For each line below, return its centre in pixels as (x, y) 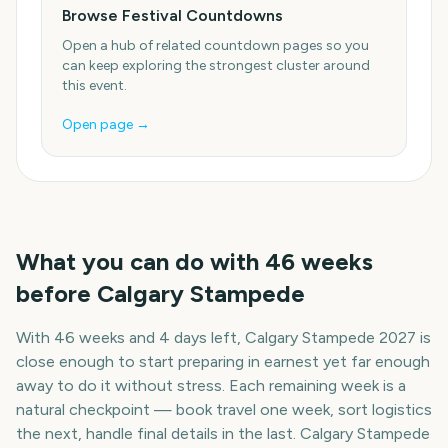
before (56, 293)
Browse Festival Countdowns (172, 15)
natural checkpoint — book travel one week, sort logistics (224, 409)
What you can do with (140, 261)
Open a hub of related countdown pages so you (215, 45)
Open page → (106, 124)
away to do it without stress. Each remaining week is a (211, 385)
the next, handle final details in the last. (158, 433)
